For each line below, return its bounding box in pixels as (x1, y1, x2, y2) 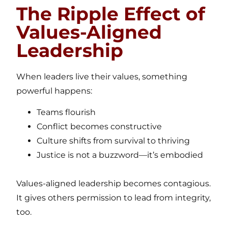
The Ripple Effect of (16, 2, 206, 25)
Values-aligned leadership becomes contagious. (16, 179, 211, 189)
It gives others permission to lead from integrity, (16, 193, 211, 203)
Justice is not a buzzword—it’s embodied (37, 150, 204, 160)
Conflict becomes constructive (37, 122, 162, 132)
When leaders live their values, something (16, 71, 188, 81)
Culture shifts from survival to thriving (37, 136, 190, 146)
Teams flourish (37, 107, 96, 118)
